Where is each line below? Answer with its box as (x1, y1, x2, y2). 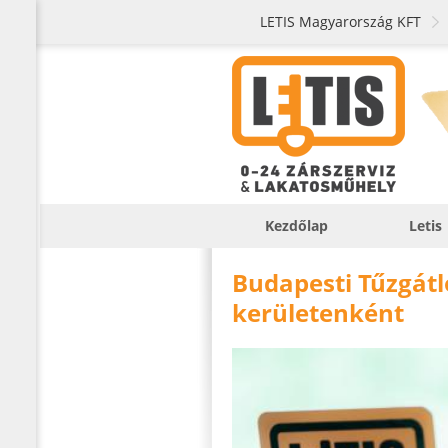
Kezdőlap (264, 216, 328, 235)
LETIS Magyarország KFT (260, 12, 421, 31)
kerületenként (232, 296, 404, 329)
